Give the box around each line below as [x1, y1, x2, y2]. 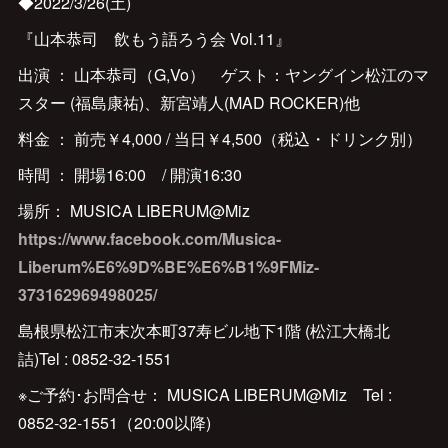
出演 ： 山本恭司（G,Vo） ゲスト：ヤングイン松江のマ [17, 63, 429, 86]
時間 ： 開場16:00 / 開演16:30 [17, 163, 242, 186]
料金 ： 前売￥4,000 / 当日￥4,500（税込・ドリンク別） [17, 127, 422, 150]
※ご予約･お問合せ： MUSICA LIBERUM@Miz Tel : [17, 383, 392, 406]
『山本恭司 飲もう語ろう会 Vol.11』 [17, 27, 291, 50]
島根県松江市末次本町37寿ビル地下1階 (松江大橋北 [17, 319, 390, 342]
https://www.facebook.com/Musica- [17, 227, 281, 250]
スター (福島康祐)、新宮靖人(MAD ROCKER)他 [17, 91, 360, 114]
